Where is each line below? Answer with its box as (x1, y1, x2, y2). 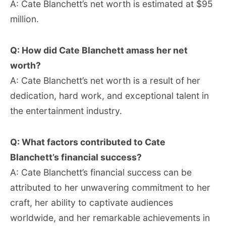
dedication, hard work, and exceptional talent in (10, 90, 209, 101)
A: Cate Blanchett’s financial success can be (10, 167, 192, 178)
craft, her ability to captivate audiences (10, 197, 173, 208)
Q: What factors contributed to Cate (10, 137, 165, 147)
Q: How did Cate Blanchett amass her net (10, 45, 188, 55)
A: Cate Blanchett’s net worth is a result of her (10, 75, 200, 86)
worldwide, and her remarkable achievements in (10, 212, 210, 223)
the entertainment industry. (10, 105, 122, 116)
